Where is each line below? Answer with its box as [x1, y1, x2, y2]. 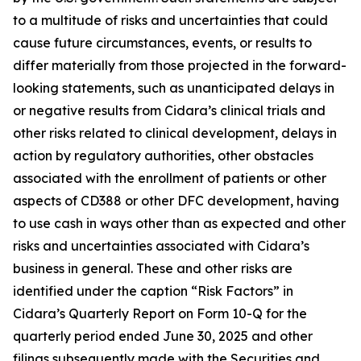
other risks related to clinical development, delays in [13, 125, 337, 141]
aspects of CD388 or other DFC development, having [13, 193, 339, 209]
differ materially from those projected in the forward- [13, 57, 346, 73]
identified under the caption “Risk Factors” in [13, 283, 293, 299]
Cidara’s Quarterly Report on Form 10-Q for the [13, 305, 307, 322]
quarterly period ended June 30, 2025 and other [13, 328, 313, 344]
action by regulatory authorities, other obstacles [13, 147, 313, 164]
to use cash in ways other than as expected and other [13, 215, 346, 231]
